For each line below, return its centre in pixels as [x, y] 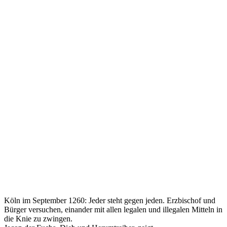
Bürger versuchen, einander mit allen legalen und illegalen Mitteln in [113, 209]
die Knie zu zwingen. [38, 218]
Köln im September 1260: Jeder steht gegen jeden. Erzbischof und [110, 200]
